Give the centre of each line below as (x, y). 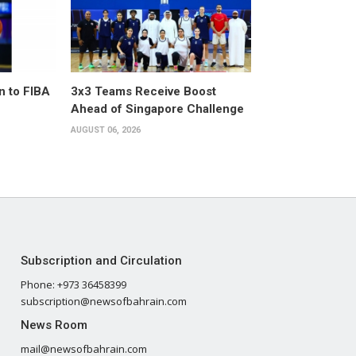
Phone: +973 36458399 (73, 285)
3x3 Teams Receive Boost (143, 92)
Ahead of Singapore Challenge (157, 109)
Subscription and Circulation (101, 261)
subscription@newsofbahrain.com (103, 302)
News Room (54, 325)
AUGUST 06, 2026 (105, 130)
